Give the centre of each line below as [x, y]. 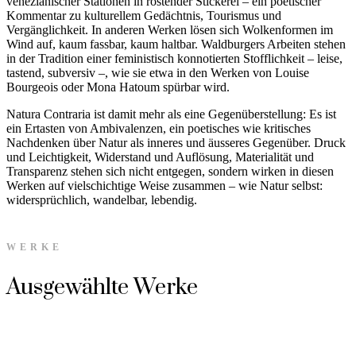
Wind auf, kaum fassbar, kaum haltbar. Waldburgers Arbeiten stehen [176, 44]
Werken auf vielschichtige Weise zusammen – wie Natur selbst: [164, 186]
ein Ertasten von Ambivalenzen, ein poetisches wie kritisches [159, 129]
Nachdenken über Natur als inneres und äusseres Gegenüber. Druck [176, 143]
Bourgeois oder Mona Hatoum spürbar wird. [118, 87]
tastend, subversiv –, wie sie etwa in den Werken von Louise [158, 73]
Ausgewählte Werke [102, 287]
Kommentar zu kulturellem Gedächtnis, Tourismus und [144, 16]
